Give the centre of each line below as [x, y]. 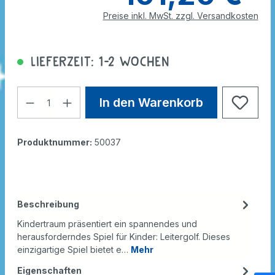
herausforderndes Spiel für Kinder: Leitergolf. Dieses [123, 237]
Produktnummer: [55, 142]
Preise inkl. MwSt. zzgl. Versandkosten [180, 16]
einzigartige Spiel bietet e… [74, 250]
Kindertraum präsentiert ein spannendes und [107, 224]
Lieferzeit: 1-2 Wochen [98, 62]
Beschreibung [48, 204]
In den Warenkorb [151, 103]
